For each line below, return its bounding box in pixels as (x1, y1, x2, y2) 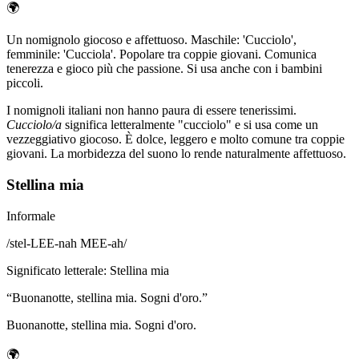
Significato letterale (6, 263, 103, 277)
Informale (6, 208, 55, 223)
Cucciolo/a (6, 118, 62, 132)
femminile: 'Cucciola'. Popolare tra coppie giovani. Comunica (6, 47, 317, 62)
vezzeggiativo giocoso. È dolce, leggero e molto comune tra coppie (6, 132, 345, 147)
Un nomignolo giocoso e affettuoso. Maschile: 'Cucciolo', (6, 33, 296, 47)
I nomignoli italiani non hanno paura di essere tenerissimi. (6, 103, 296, 118)
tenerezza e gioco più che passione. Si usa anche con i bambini (6, 62, 322, 76)
